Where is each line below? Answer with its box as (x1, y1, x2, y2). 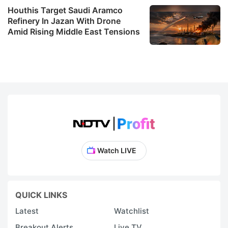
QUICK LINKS (15, 189, 67, 200)
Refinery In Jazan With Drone (8, 15, 121, 26)
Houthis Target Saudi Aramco (8, 5, 123, 15)
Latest (15, 206, 39, 216)
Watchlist (114, 206, 149, 216)
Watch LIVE (97, 146, 136, 155)
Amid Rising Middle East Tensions (8, 26, 140, 37)
